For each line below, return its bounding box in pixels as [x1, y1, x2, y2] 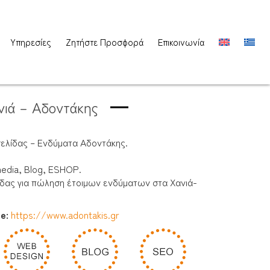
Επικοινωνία [158, 36, 204, 49]
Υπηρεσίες [10, 36, 51, 49]
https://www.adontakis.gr [10, 207, 119, 222]
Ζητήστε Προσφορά [66, 36, 143, 49]
